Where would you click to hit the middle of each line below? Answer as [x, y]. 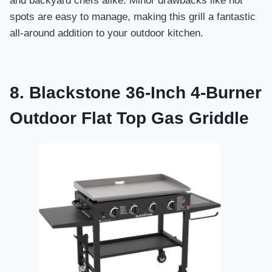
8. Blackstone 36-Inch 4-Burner [136, 92]
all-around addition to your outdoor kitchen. [107, 33]
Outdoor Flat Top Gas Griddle [129, 118]
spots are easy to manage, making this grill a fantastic [133, 16]
